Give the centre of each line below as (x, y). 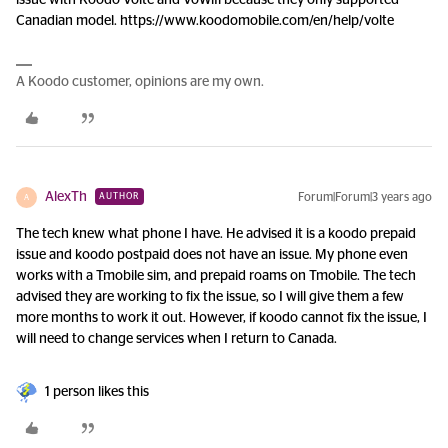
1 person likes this (97, 392)
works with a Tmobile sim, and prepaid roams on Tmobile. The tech (216, 276)
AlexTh (66, 197)
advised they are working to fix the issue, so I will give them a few (210, 297)
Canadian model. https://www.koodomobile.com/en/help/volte (205, 21)
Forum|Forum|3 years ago (365, 197)
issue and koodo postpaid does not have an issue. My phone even (212, 255)
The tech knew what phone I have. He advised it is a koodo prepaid (216, 234)
